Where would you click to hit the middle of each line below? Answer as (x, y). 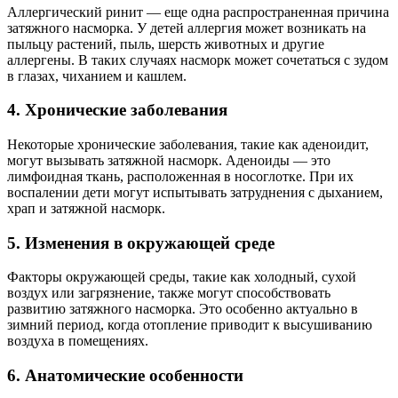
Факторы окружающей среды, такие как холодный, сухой (182, 277)
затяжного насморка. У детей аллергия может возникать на (187, 28)
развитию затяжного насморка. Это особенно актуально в (183, 309)
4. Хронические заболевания (117, 110)
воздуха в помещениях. (78, 341)
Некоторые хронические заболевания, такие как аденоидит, (188, 144)
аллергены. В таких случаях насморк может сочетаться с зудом (198, 60)
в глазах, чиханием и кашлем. (97, 76)
